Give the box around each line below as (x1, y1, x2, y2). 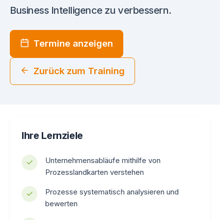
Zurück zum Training (33, 65, 125, 77)
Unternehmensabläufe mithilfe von (45, 155, 161, 165)
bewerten (45, 198, 78, 208)
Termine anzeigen (33, 37, 113, 49)
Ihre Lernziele (22, 129, 83, 141)
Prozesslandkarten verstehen (45, 167, 144, 177)
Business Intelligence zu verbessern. (10, 4, 171, 16)
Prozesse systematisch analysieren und (45, 187, 179, 196)
